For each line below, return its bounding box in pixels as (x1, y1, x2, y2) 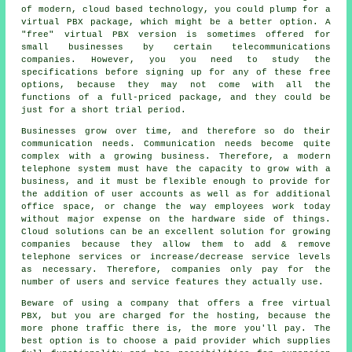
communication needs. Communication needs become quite (21, 138, 331, 148)
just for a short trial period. (21, 104, 187, 115)
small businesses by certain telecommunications (21, 42, 331, 52)
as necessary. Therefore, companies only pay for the (21, 264, 331, 274)
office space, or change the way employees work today (21, 201, 331, 211)
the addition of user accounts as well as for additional (21, 189, 331, 199)
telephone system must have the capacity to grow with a (21, 163, 331, 174)
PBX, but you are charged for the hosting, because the (21, 310, 331, 321)
